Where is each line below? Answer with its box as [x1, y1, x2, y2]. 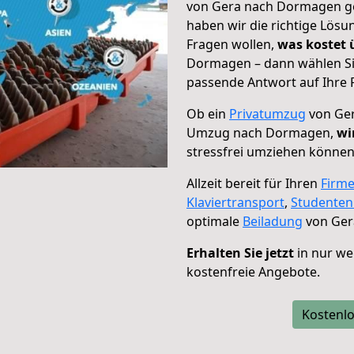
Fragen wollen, [186, 36, 277, 53]
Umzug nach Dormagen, [186, 124, 337, 141]
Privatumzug [229, 105, 306, 122]
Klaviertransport [186, 194, 284, 211]
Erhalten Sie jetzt [186, 244, 294, 262]
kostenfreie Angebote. [186, 263, 320, 281]
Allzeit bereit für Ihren [186, 175, 321, 192]
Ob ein [186, 105, 229, 122]
